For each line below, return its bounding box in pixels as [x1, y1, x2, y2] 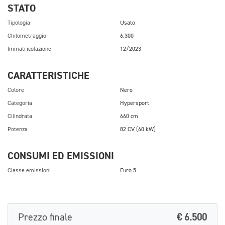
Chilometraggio [8, 33, 46, 39]
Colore [8, 87, 24, 93]
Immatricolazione [8, 46, 51, 52]
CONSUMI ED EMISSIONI [8, 150, 114, 162]
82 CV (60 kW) [120, 127, 156, 133]
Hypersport [120, 100, 149, 106]
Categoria [8, 100, 32, 106]
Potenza [8, 127, 28, 133]
